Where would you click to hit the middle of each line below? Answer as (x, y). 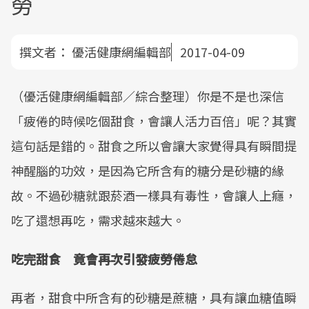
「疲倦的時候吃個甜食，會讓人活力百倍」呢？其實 (154, 121)
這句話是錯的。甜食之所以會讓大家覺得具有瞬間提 (154, 146)
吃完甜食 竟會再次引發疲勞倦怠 (104, 259)
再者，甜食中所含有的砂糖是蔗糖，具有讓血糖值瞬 (154, 297)
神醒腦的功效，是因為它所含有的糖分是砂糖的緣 (148, 170)
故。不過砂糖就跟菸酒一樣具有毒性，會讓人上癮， (154, 195)
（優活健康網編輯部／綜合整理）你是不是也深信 (148, 96)
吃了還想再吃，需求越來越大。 (98, 220)
